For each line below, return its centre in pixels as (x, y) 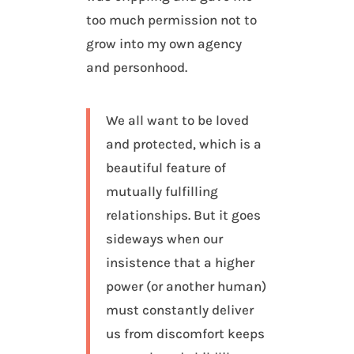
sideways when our (165, 239)
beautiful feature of (166, 168)
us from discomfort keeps (186, 334)
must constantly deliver (180, 310)
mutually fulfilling (162, 192)
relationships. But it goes (184, 215)
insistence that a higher (181, 263)
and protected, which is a (184, 144)
